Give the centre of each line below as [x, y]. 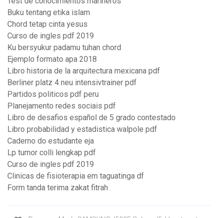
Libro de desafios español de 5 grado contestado [91, 118]
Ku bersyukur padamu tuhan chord [64, 48]
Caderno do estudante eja [51, 141]
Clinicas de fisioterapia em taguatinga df [76, 176]
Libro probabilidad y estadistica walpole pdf [82, 129]
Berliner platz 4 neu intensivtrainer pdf [72, 83]
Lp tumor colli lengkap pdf [52, 153]
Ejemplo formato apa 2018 [52, 59]
